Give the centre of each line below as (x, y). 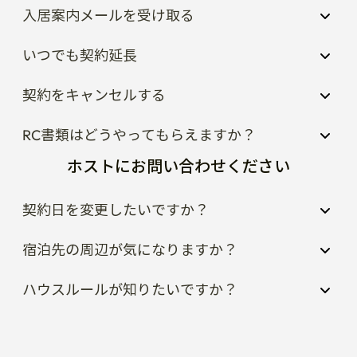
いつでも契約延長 (80, 23)
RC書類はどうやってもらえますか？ (139, 102)
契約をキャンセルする (94, 63)
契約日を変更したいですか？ (116, 177)
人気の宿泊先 (64, 333)
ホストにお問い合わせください (178, 133)
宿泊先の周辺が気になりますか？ (130, 217)
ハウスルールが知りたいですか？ (130, 257)
